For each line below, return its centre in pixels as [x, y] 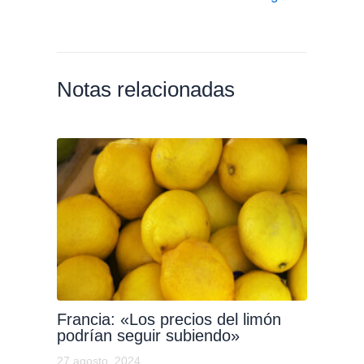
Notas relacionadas [145, 89]
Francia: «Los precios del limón [169, 320]
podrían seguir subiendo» [148, 336]
